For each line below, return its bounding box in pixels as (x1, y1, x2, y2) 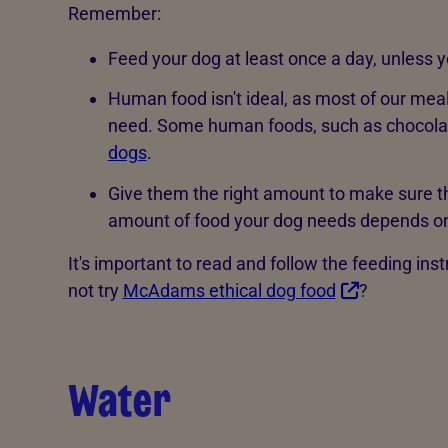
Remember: (67, 2, 161, 24)
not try (67, 279, 123, 301)
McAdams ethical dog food (122, 279, 336, 301)
